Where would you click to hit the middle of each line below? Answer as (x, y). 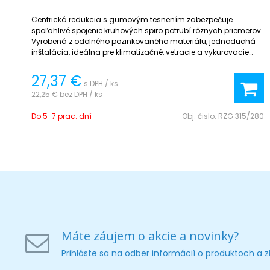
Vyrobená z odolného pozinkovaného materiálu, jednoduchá (143, 41)
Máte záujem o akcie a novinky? (150, 236)
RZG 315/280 (241, 116)
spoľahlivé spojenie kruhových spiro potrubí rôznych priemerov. (147, 30)
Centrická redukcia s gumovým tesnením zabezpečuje (132, 19)
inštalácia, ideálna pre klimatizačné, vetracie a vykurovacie (140, 52)
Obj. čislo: (200, 116)
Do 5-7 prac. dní (61, 116)
